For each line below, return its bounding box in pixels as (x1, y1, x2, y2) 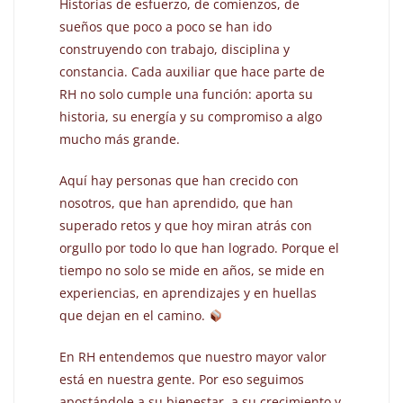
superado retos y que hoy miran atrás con (59, 217, 313, 235)
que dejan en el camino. (59, 307, 210, 325)
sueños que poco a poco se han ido (59, 18, 273, 36)
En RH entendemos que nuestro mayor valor (59, 348, 327, 366)
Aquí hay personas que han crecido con (59, 172, 300, 190)
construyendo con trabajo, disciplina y (59, 40, 291, 58)
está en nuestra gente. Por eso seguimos (59, 371, 305, 389)
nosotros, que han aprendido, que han (59, 194, 294, 212)
